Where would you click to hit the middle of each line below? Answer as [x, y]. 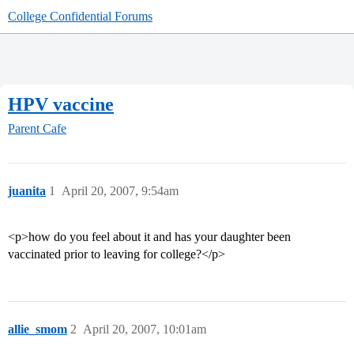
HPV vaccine [61, 104]
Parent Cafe [37, 129]
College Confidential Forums [80, 16]
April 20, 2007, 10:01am [145, 330]
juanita [27, 191]
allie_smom [38, 330]
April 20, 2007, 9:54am [120, 191]
